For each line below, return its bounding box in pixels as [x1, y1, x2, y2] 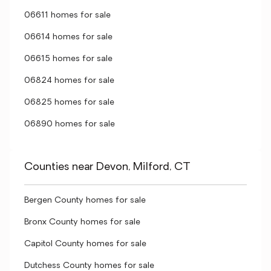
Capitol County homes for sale [24, 240, 146, 249]
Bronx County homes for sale [24, 218, 140, 227]
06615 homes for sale [24, 54, 113, 64]
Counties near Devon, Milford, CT [24, 162, 191, 173]
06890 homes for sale [24, 120, 115, 129]
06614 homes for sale [24, 33, 113, 42]
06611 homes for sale [24, 11, 111, 20]
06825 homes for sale [24, 98, 114, 107]
